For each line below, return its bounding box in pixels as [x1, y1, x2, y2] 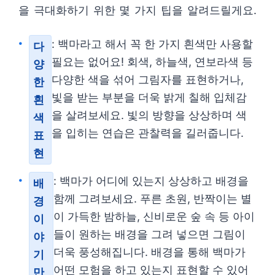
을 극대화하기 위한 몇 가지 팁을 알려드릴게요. [18, 4, 257, 17]
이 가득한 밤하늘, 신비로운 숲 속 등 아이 [53, 210, 255, 223]
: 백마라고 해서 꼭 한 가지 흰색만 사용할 [52, 37, 254, 50]
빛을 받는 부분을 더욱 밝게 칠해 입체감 [52, 91, 247, 104]
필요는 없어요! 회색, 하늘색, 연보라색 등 [52, 55, 254, 68]
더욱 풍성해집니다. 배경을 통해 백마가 [53, 246, 246, 258]
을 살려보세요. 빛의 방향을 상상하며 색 [52, 109, 247, 122]
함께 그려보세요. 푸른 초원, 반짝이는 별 [53, 192, 252, 205]
